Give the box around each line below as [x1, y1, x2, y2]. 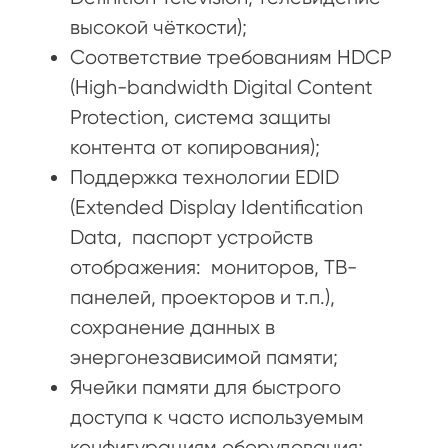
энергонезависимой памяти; [70, 345, 338, 369]
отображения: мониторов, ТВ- [70, 255, 357, 279]
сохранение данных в [70, 315, 275, 339]
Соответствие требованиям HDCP [70, 45, 392, 69]
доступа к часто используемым [70, 405, 364, 429]
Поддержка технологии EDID [70, 165, 339, 189]
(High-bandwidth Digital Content [70, 75, 373, 99]
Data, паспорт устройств [70, 225, 313, 249]
